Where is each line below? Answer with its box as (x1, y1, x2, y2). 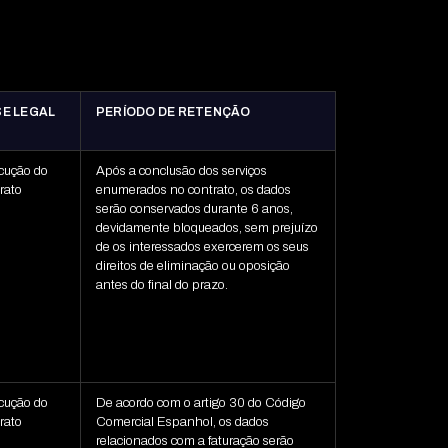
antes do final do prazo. (95, 278, 228, 293)
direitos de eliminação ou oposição (95, 259, 290, 274)
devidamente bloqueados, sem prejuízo (95, 221, 318, 236)
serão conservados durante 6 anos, (95, 202, 293, 217)
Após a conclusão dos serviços (95, 164, 267, 179)
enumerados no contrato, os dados (95, 183, 291, 198)
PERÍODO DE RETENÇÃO (95, 105, 251, 120)
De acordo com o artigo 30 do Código (95, 396, 306, 411)
